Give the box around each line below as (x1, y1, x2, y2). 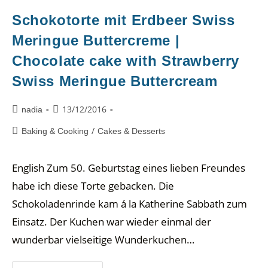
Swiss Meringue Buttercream (12, 72, 218, 89)
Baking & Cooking (22, 126, 89, 136)
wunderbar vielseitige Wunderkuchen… (12, 232, 194, 246)
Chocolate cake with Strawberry (12, 52, 240, 69)
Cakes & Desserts (98, 126, 165, 136)
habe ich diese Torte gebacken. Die (12, 178, 174, 193)
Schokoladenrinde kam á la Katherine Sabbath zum (12, 196, 247, 211)
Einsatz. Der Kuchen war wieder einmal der (12, 214, 211, 229)
